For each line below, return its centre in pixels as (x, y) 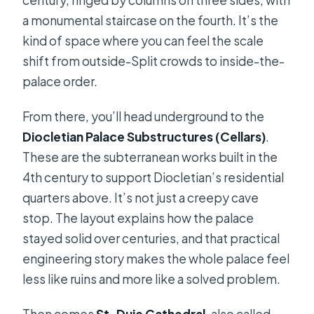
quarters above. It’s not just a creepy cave (141, 198)
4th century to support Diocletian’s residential (153, 178)
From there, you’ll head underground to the (144, 117)
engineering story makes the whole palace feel (156, 259)
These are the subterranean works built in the (150, 157)
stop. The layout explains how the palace (138, 218)
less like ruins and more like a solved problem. (152, 279)
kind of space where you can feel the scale (143, 41)
